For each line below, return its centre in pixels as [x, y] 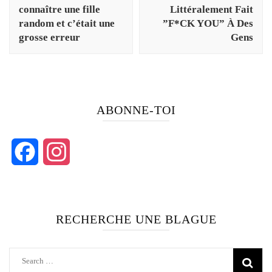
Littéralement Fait [212, 10]
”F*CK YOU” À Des [208, 24]
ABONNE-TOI [136, 110]
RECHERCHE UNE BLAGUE [136, 219]
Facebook [57, 152]
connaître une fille [59, 10]
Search [32, 260]
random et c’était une [67, 24]
